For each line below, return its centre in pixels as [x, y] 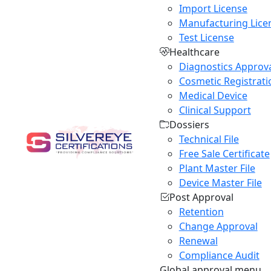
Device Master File [220, 183]
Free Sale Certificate [224, 154]
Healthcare [194, 52]
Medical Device [213, 96]
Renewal [198, 241]
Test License [206, 38]
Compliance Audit [219, 255]
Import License [213, 8]
